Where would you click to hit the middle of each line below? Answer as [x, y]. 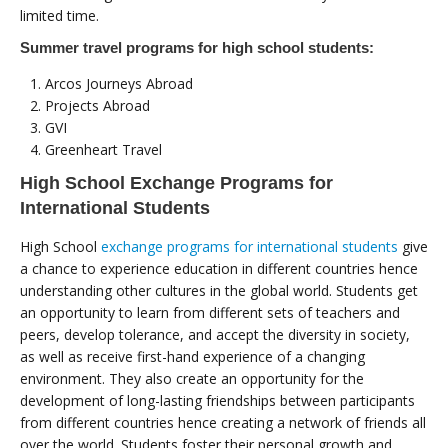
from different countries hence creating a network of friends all [223, 422]
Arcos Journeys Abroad [119, 83]
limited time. [59, 15]
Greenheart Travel [103, 149]
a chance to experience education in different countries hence [219, 268]
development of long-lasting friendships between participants [217, 400]
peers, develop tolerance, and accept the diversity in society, [215, 334]
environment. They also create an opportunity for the [192, 378]
